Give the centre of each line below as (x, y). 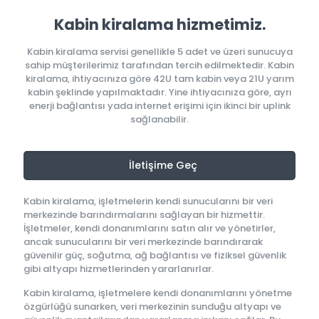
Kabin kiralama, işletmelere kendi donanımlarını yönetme (158, 293)
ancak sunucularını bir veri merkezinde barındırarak (143, 242)
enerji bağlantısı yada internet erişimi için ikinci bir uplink (159, 106)
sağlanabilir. (159, 119)
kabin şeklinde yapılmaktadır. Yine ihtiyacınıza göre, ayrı (159, 92)
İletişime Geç (163, 165)
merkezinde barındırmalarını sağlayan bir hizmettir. (144, 215)
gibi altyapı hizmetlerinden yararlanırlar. (119, 269)
